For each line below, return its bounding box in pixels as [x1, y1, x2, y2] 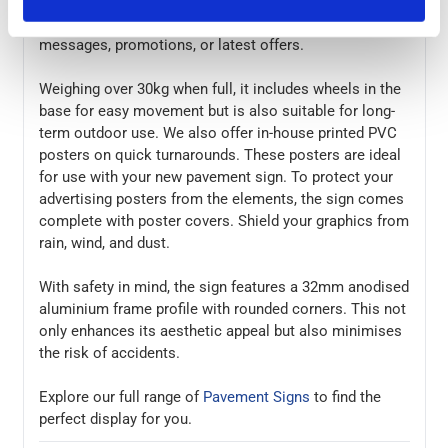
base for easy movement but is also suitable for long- [38, 101, 395, 120]
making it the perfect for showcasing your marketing [38, 13, 388, 32]
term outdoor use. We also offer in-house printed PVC [38, 123, 397, 142]
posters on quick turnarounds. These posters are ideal [38, 145, 401, 164]
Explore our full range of [38, 387, 203, 406]
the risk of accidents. [38, 343, 180, 362]
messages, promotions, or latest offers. [38, 35, 304, 54]
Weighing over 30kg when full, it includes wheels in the [38, 79, 401, 98]
